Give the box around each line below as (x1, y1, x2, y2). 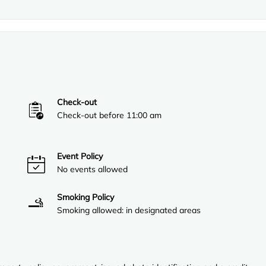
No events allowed (57, 164, 128, 175)
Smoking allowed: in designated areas (57, 205, 201, 216)
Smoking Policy (57, 192, 115, 203)
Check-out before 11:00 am (57, 110, 162, 121)
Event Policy (57, 151, 103, 162)
